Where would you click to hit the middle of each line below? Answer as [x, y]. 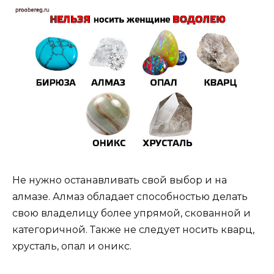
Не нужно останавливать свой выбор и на [120, 180]
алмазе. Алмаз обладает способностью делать [130, 197]
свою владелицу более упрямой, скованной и [131, 213]
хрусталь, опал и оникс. [72, 246]
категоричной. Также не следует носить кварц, [133, 230]
